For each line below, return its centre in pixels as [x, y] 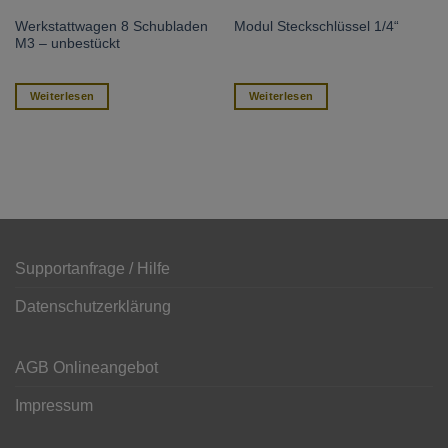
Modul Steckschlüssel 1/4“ [316, 27]
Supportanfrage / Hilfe [92, 268]
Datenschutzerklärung [93, 306]
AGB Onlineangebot [86, 367]
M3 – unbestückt [67, 43]
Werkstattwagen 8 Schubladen [111, 26]
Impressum [54, 405]
